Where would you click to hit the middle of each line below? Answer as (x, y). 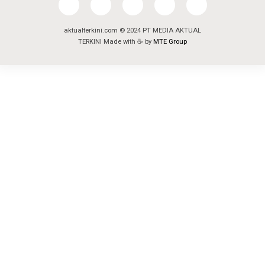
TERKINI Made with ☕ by (116, 42)
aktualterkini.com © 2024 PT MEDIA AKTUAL (132, 31)
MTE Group (170, 42)
